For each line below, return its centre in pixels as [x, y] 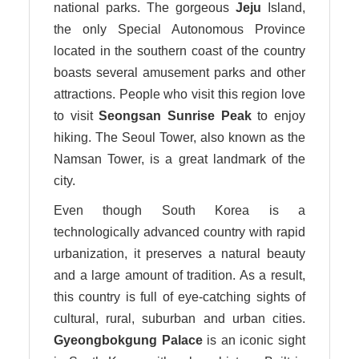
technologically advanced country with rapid [179, 232]
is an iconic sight [254, 340]
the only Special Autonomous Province [179, 29]
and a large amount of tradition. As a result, [179, 275]
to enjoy [278, 115]
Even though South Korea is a [179, 210]
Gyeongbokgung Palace [128, 340]
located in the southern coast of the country [179, 50]
